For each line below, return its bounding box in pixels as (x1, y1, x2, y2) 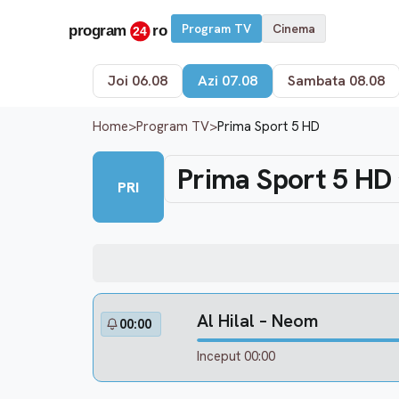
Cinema (273, 20, 315, 37)
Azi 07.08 (198, 71, 257, 90)
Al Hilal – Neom (197, 309, 318, 332)
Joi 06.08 (108, 71, 167, 90)
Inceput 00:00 (197, 347, 275, 365)
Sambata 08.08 (288, 71, 385, 90)
